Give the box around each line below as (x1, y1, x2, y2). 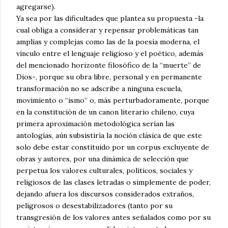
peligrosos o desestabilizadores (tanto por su (16, 201, 173, 211)
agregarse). (16, 2, 55, 12)
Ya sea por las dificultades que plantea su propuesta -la (16, 14, 204, 23)
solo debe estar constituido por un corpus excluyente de (16, 142, 209, 152)
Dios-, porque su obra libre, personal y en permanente (16, 72, 202, 82)
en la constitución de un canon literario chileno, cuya (16, 107, 194, 117)
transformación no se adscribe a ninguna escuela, (16, 84, 182, 94)
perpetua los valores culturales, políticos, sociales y (16, 166, 192, 176)
